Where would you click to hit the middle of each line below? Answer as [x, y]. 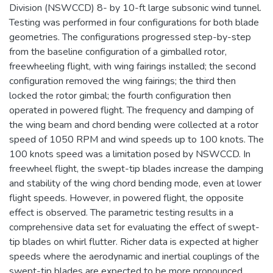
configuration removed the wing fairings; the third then [122, 81]
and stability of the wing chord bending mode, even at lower [135, 183]
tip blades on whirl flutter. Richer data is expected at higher [134, 242]
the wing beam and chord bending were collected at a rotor [134, 125]
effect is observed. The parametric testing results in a [121, 212]
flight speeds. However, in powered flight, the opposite [126, 198]
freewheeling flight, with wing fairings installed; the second [133, 66]
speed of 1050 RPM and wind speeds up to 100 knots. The [136, 139]
